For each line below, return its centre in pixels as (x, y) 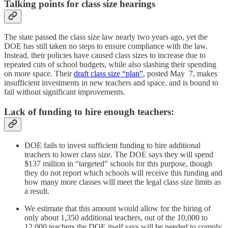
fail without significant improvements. (65, 92)
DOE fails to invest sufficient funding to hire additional (112, 145)
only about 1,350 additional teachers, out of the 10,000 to (116, 217)
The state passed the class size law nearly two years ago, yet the (106, 37)
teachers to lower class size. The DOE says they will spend (119, 154)
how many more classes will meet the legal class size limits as (123, 182)
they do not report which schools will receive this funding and (123, 173)
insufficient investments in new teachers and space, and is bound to (111, 83)
